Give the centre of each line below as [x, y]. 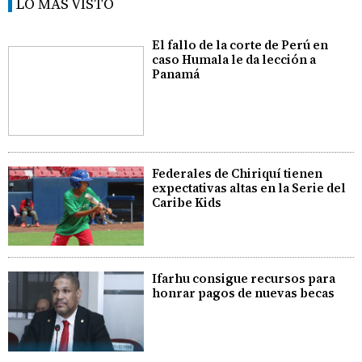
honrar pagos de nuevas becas [244, 293]
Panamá [176, 74]
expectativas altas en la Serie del [249, 187]
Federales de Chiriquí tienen [238, 173]
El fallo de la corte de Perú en [240, 44]
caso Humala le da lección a [234, 59]
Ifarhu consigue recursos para [244, 279]
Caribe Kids [187, 202]
